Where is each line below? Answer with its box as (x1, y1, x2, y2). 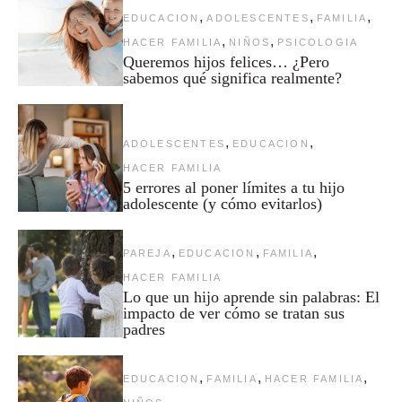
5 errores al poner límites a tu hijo (122, 178, 345, 197)
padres (122, 319, 165, 338)
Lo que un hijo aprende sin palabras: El (122, 287, 380, 306)
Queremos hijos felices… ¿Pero (122, 52, 329, 71)
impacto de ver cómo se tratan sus (122, 303, 345, 322)
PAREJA (122, 247, 171, 258)
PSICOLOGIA (277, 36, 359, 48)
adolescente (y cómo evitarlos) (122, 194, 322, 213)
